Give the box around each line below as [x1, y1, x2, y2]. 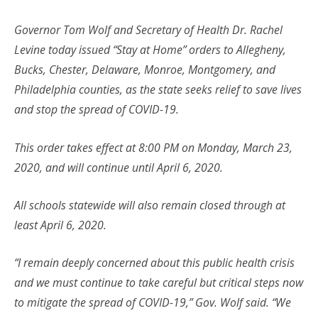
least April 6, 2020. [14, 217, 106, 234]
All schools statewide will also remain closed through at [14, 197, 285, 214]
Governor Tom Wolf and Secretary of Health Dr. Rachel [14, 22, 283, 38]
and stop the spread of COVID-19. [14, 102, 179, 118]
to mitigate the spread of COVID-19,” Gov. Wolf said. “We [14, 295, 291, 311]
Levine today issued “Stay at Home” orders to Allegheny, [14, 42, 286, 58]
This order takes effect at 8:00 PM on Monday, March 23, [14, 139, 292, 155]
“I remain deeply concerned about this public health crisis [14, 255, 295, 271]
